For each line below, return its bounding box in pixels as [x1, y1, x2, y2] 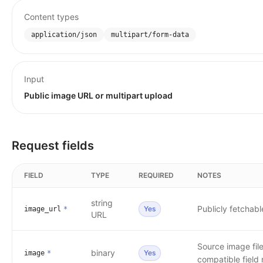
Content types [24, 12, 79, 22]
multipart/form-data [111, 31, 189, 39]
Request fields [12, 139, 94, 153]
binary [91, 248, 115, 258]
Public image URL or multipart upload [24, 90, 173, 100]
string [91, 198, 113, 208]
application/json [31, 31, 97, 39]
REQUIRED [139, 171, 174, 180]
